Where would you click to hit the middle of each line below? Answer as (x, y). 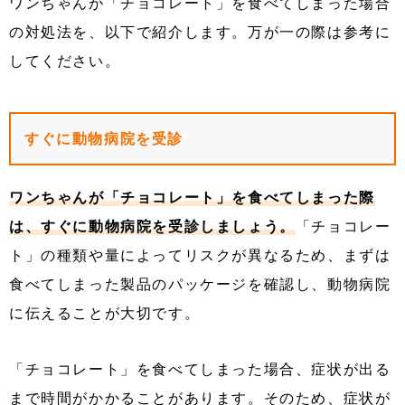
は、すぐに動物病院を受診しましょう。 (152, 227)
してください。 (65, 61)
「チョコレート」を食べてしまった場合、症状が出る (200, 370)
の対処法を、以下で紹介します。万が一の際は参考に (200, 33)
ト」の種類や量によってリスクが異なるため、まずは (200, 256)
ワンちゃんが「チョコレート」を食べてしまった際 (192, 198)
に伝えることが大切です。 (105, 314)
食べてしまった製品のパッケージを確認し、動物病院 (200, 285)
